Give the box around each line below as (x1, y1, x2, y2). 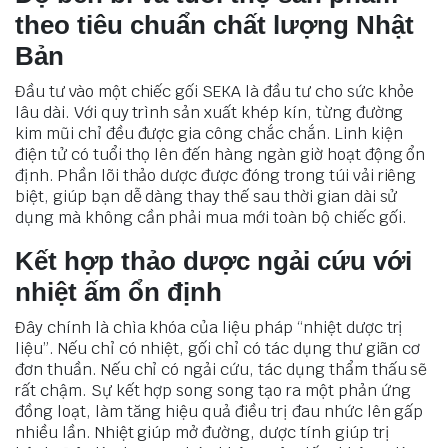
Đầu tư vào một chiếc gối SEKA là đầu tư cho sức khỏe (15, 80, 415, 102)
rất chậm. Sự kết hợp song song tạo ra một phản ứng (15, 379, 411, 401)
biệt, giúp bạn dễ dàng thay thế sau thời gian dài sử (15, 185, 398, 207)
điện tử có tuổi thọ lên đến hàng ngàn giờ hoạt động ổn (15, 143, 426, 165)
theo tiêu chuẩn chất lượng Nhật (15, 9, 414, 40)
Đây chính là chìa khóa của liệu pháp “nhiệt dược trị (15, 316, 404, 338)
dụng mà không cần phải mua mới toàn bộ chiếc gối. (15, 206, 407, 228)
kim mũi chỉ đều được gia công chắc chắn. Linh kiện (15, 122, 403, 144)
